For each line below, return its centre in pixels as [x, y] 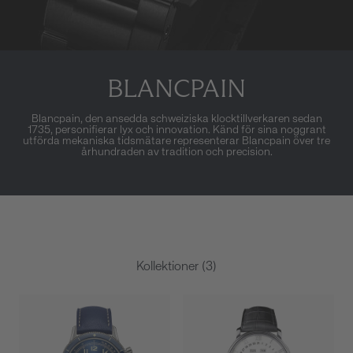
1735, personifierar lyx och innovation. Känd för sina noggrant [176, 130]
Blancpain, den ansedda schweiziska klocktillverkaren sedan [176, 119]
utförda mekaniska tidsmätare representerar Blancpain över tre [176, 141]
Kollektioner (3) [176, 267]
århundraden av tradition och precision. [176, 152]
